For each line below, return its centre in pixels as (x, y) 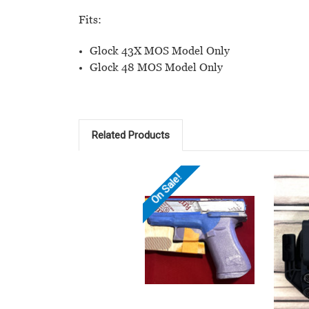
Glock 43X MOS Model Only (160, 51)
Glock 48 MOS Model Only (157, 68)
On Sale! (166, 190)
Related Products (130, 136)
